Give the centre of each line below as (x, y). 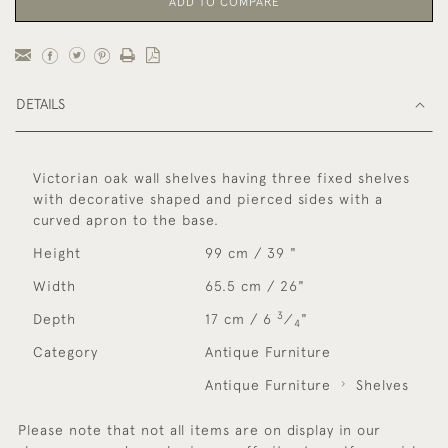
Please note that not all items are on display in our (199, 430)
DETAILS (40, 104)
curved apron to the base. (126, 220)
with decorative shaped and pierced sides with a (208, 199)
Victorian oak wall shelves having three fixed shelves (221, 178)
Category (65, 352)
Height (57, 253)
